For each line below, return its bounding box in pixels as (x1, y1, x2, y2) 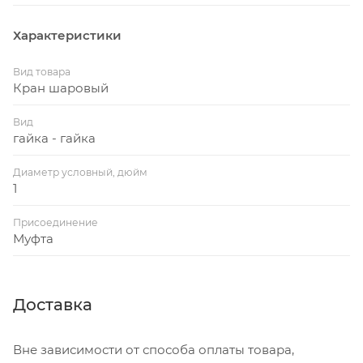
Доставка (13, 294, 92, 314)
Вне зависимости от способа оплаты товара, (13, 341, 294, 357)
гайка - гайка (13, 130, 96, 146)
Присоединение (13, 216, 98, 228)
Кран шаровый (13, 79, 109, 96)
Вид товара (13, 65, 70, 78)
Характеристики (13, 27, 122, 43)
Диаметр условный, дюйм (13, 165, 147, 178)
